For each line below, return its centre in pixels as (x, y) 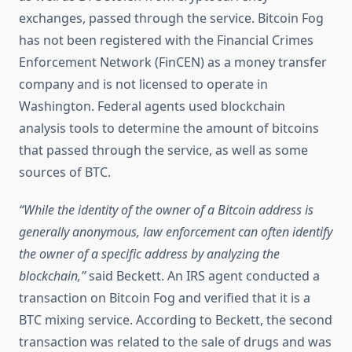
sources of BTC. (65, 172)
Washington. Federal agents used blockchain (152, 106)
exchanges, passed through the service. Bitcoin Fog (171, 18)
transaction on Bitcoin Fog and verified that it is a (165, 298)
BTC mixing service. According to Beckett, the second (176, 320)
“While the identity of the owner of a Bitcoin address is (166, 210)
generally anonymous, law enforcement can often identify (176, 232)
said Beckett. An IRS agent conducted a (203, 276)
